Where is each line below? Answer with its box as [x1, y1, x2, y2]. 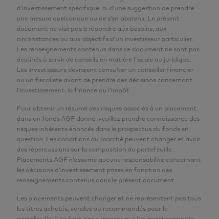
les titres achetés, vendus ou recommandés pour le [17, 204, 168, 213]
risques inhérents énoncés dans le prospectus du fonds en [17, 125, 189, 133]
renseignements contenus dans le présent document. [17, 176, 175, 184]
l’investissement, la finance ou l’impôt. [17, 86, 131, 94]
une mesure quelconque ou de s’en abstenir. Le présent [17, 14, 179, 22]
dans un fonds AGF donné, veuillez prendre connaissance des [17, 114, 199, 123]
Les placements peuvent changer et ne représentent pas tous [17, 194, 201, 202]
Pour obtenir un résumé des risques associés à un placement [17, 104, 197, 112]
